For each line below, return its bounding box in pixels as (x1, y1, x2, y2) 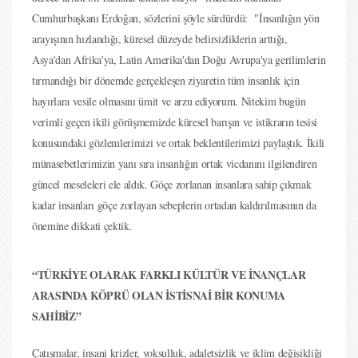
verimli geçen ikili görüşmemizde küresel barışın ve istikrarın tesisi (32, 114, 317, 129)
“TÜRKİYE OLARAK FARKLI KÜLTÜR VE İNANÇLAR (32, 266, 306, 283)
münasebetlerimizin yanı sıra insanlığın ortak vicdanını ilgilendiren (32, 156, 317, 171)
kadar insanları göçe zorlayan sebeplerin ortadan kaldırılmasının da (32, 197, 316, 213)
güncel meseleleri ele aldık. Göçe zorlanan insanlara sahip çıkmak (32, 177, 312, 192)
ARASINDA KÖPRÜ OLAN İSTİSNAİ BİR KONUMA (32, 287, 286, 304)
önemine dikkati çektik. (32, 218, 133, 233)
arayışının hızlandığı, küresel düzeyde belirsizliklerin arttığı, (32, 31, 288, 46)
